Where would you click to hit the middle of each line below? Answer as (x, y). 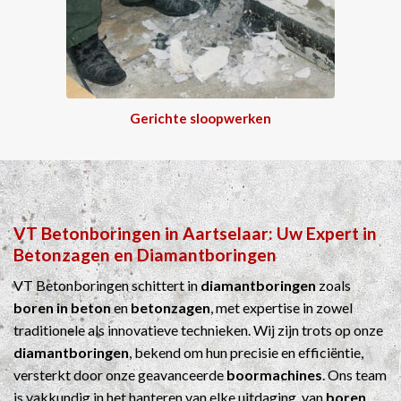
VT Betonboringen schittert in (107, 286)
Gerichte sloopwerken (200, 118)
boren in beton (62, 308)
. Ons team (354, 375)
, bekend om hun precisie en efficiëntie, (246, 353)
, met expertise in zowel (282, 308)
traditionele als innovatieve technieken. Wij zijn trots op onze (198, 330)
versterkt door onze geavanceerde (120, 375)
